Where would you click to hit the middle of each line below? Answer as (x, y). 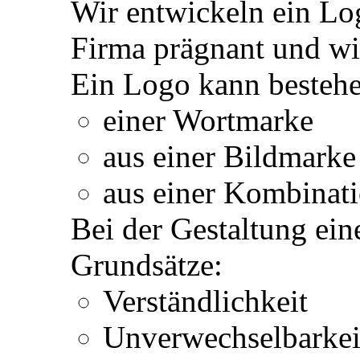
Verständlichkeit (205, 301)
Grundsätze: (147, 264)
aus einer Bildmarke (229, 156)
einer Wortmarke (208, 120)
